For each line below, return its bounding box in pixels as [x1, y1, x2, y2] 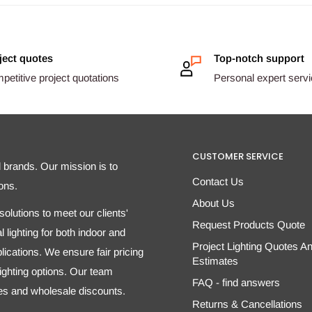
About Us [192, 197, 235, 210]
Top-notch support [214, 52, 304, 65]
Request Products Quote [192, 219, 305, 231]
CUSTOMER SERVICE [192, 150, 283, 164]
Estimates [192, 255, 238, 267]
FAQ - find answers [192, 276, 280, 289]
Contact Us [192, 175, 244, 188]
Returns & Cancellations [192, 298, 302, 311]
